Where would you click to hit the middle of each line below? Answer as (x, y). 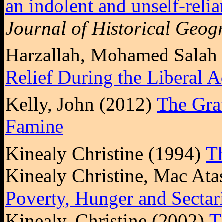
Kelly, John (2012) (81, 104)
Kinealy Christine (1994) (106, 153)
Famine (34, 126)
